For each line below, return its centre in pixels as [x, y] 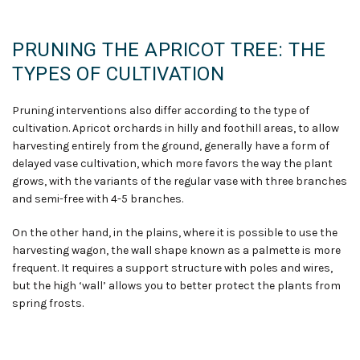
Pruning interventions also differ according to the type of [161, 111]
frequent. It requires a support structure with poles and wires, [172, 268]
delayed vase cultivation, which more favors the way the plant [172, 164]
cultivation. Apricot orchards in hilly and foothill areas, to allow [176, 129]
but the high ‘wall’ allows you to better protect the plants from [176, 286]
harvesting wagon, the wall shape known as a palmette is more [176, 251]
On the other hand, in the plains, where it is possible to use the [175, 233]
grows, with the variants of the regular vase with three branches [180, 182]
